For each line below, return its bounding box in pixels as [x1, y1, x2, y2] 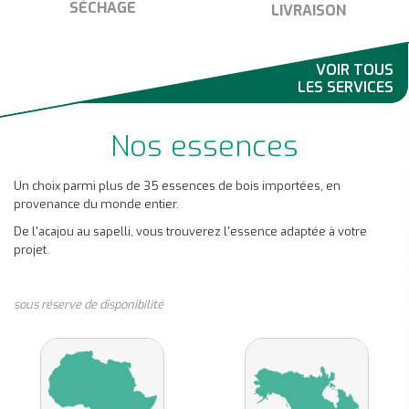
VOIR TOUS [316, 60, 393, 80]
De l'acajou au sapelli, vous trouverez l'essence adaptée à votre [14, 224, 367, 240]
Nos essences [110, 127, 299, 166]
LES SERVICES [298, 78, 393, 98]
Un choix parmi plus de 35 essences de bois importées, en [14, 178, 341, 194]
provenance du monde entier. [14, 196, 179, 213]
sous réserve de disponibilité [14, 297, 163, 313]
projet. [14, 242, 49, 258]
